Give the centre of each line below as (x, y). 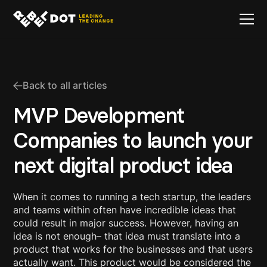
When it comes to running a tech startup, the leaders (132, 197)
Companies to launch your (133, 140)
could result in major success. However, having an (126, 223)
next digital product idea (123, 165)
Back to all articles (65, 85)
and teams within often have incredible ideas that (125, 210)
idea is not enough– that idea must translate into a (127, 236)
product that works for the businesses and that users (133, 249)
